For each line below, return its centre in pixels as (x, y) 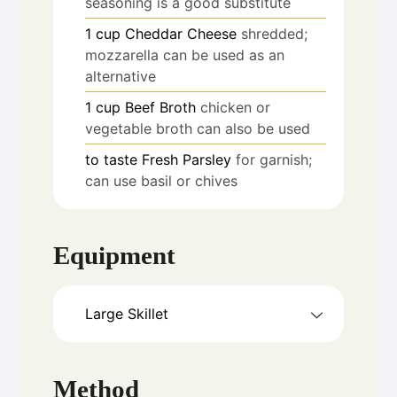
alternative (121, 76)
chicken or (235, 107)
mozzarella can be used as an (185, 54)
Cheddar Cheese (181, 33)
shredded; (274, 33)
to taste (111, 159)
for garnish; (274, 159)
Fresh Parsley (187, 159)
